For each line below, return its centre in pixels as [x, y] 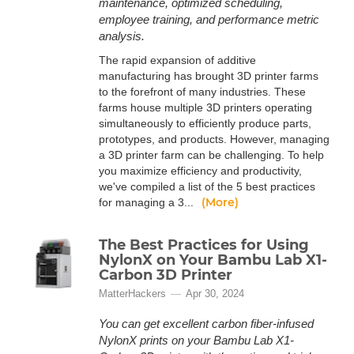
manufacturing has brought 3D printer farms [209, 76]
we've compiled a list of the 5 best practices [207, 186]
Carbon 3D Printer [166, 275]
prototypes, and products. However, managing [214, 139]
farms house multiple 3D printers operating [205, 107]
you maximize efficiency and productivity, [200, 171]
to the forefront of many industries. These [202, 92]
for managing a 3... [148, 202]
